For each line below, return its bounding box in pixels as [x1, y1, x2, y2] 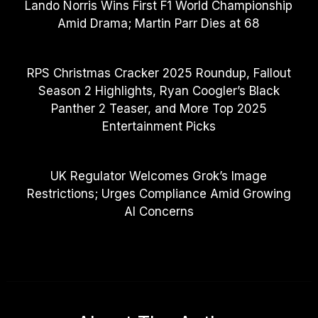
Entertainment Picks [102, 119, 216, 133]
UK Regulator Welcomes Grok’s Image [50, 168, 268, 183]
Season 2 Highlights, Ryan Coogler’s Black [38, 83, 280, 98]
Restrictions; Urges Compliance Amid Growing [26, 186, 291, 201]
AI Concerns [124, 204, 194, 219]
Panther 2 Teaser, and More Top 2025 [50, 101, 267, 116]
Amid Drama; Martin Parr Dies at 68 [57, 16, 261, 31]
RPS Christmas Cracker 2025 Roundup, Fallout [26, 65, 291, 80]
